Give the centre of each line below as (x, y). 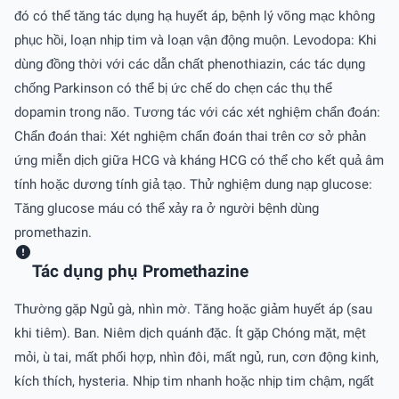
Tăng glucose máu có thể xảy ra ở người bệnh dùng (167, 208)
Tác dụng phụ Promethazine (140, 271)
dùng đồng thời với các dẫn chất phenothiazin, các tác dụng (190, 64)
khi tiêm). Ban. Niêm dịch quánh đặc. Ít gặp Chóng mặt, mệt (190, 334)
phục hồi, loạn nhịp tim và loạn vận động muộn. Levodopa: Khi (195, 40)
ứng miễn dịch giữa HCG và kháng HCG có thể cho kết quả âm (199, 160)
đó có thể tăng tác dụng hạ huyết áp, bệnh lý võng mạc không (195, 16)
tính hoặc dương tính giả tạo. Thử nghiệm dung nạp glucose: (193, 184)
